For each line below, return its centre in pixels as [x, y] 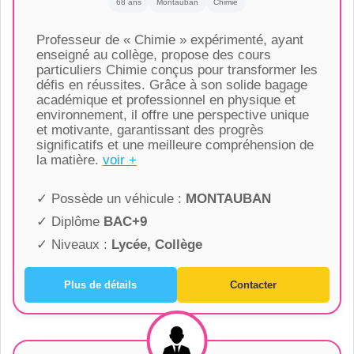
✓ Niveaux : [73, 244]
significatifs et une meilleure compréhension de [175, 145]
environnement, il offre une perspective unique [172, 115]
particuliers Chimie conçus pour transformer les [177, 70]
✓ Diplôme [70, 221]
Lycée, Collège [156, 244]
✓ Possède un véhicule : [111, 198]
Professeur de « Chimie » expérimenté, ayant [169, 40]
